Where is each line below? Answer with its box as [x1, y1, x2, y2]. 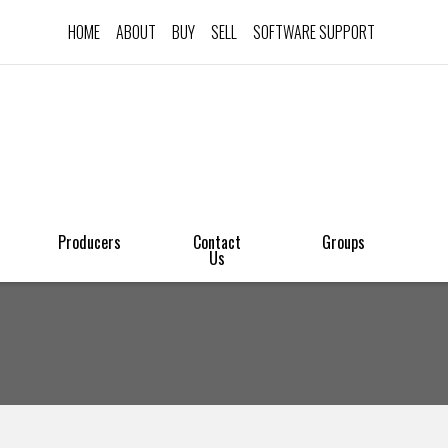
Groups [321, 230, 365, 254]
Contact [192, 230, 241, 254]
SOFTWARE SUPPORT [252, 20, 375, 44]
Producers [58, 230, 122, 254]
